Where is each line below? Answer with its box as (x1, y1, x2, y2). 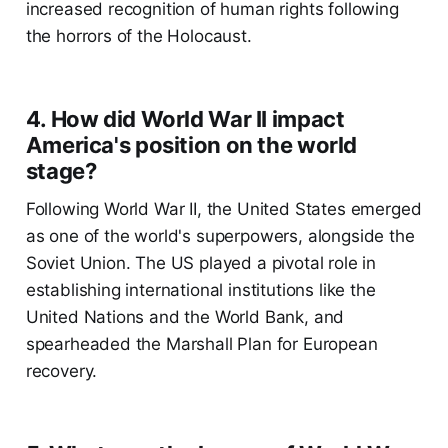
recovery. (25, 361, 98, 382)
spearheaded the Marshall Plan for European (25, 334, 378, 355)
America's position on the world (25, 132, 358, 159)
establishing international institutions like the (25, 280, 376, 301)
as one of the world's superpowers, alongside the (25, 226, 415, 247)
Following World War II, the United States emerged (25, 199, 422, 220)
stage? (25, 158, 97, 185)
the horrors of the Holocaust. (25, 26, 252, 47)
